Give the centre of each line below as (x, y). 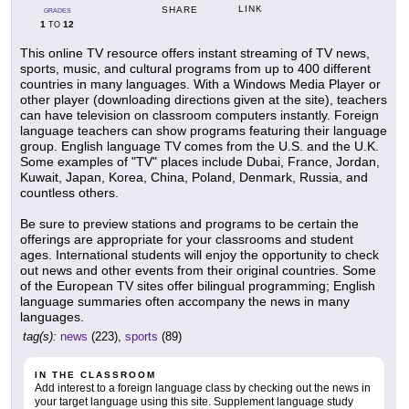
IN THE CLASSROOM (95, 375)
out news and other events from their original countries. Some (198, 271)
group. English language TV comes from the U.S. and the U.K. (199, 147)
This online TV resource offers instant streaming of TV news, (195, 53)
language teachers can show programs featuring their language (204, 131)
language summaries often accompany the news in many (185, 302)
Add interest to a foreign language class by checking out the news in (203, 388)
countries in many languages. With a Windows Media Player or (200, 84)
